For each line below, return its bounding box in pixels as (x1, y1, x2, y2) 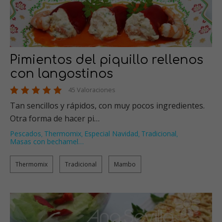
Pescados (10, 129, 41, 139)
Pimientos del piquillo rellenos (10, 53, 203, 67)
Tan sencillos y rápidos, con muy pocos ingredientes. (10, 100, 205, 111)
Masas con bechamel (10, 137, 78, 147)
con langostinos (10, 67, 113, 81)
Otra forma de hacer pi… (10, 113, 100, 124)
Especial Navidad (84, 129, 138, 139)
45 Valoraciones (68, 85, 115, 95)
